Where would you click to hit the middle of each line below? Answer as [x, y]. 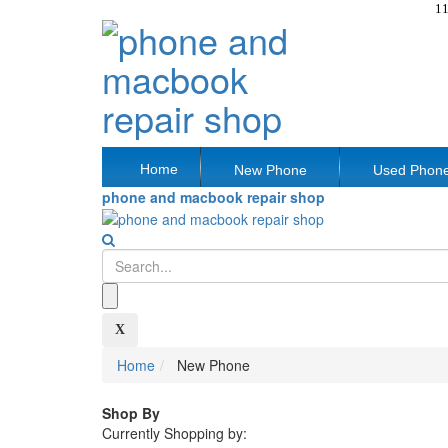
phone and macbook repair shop [213, 197]
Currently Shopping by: [174, 433]
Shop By [131, 413]
